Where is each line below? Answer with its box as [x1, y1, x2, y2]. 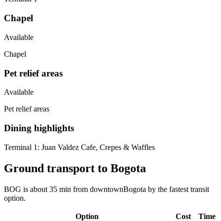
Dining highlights [4, 123, 74, 134]
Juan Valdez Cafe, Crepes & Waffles [39, 143, 155, 151]
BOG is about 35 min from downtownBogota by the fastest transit [4, 184, 209, 193]
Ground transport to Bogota [4, 161, 146, 175]
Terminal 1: [4, 143, 39, 151]
